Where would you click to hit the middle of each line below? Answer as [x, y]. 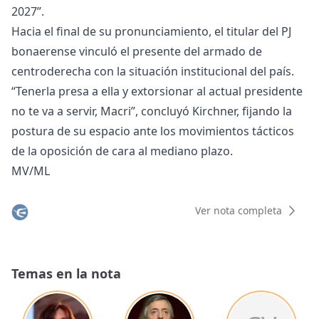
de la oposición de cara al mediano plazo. [122, 151]
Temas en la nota [66, 274]
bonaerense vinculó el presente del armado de [137, 52]
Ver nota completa [239, 211]
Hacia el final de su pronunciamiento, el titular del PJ [151, 32]
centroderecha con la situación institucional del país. [153, 72]
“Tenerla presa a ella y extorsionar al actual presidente [157, 91]
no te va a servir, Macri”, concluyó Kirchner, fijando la [152, 111]
